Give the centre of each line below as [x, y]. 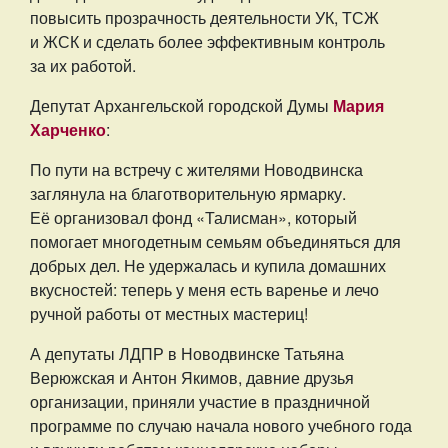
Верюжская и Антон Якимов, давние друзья [192, 378]
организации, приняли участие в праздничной [200, 402]
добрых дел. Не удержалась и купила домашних [208, 266]
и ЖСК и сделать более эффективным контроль [207, 42]
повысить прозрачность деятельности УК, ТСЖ [204, 18]
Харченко [68, 130]
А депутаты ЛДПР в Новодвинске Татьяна [187, 354]
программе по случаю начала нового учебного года [221, 426]
